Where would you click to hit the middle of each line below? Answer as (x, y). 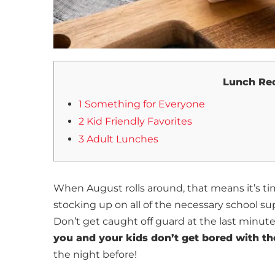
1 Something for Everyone (142, 104)
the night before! (95, 255)
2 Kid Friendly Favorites (135, 122)
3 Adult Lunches (118, 139)
